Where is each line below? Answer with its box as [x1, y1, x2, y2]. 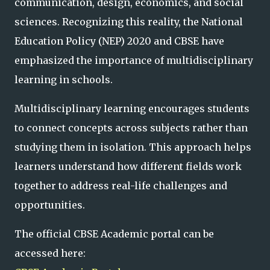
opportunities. [14, 199, 85, 211]
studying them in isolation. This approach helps [14, 141, 251, 153]
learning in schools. [14, 74, 113, 86]
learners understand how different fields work [14, 160, 242, 172]
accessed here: [14, 247, 86, 259]
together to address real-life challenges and [14, 180, 227, 192]
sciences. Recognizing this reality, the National [14, 16, 243, 28]
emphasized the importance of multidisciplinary [14, 54, 253, 66]
